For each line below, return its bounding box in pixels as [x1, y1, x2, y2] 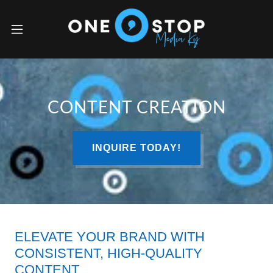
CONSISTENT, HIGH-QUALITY [15, 246, 202, 261]
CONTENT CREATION [47, 96, 226, 117]
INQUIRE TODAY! [91, 143, 182, 153]
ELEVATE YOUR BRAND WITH [15, 229, 205, 244]
